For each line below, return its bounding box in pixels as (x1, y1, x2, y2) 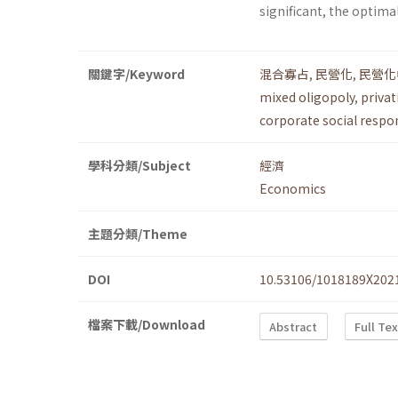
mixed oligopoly (259, 88, 354, 107)
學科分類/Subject (88, 156, 191, 175)
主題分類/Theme (88, 225, 187, 243)
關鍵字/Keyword (88, 65, 185, 84)
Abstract (269, 317, 318, 335)
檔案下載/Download (88, 315, 205, 334)
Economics (259, 179, 326, 198)
